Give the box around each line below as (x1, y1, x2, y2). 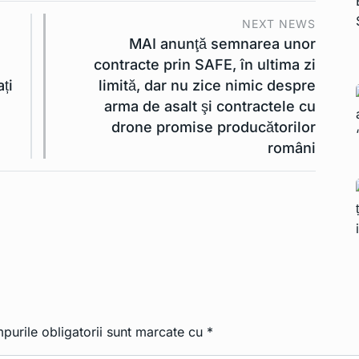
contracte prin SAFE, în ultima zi (94, 56, 316, 74)
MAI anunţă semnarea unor (129, 35, 316, 53)
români (268, 139, 316, 157)
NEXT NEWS (242, 17, 316, 31)
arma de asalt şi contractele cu (104, 98, 316, 115)
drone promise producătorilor (111, 119, 316, 136)
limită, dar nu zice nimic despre (99, 77, 316, 95)
